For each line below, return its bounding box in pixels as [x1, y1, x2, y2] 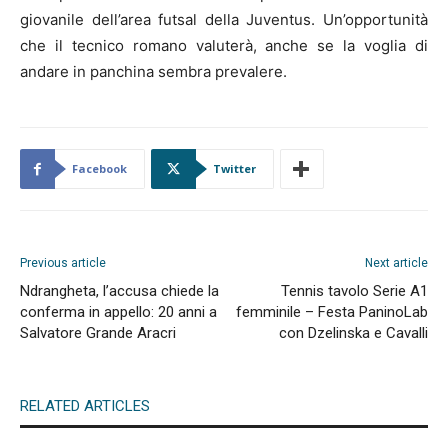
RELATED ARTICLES [20, 396, 150, 415]
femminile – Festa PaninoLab [236, 302, 428, 321]
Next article [365, 255, 428, 270]
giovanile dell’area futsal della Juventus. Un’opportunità [20, 9, 428, 29]
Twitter [213, 160, 256, 176]
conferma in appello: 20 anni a [20, 302, 217, 321]
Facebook [72, 160, 127, 176]
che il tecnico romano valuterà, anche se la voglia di [20, 35, 428, 55]
